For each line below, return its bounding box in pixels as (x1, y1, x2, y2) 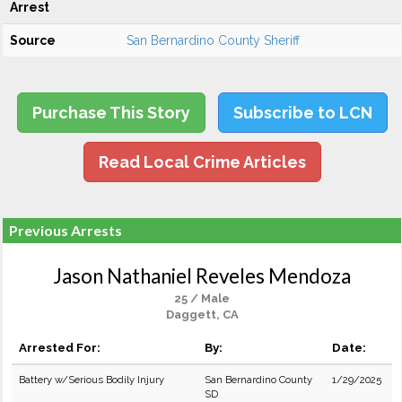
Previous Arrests (9, 222, 122, 239)
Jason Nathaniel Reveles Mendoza (53, 264, 351, 288)
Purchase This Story (31, 103, 190, 122)
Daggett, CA (165, 308, 239, 321)
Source (10, 33, 56, 48)
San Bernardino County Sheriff (127, 33, 300, 48)
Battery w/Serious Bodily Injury (19, 373, 164, 386)
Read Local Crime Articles (98, 153, 306, 171)
